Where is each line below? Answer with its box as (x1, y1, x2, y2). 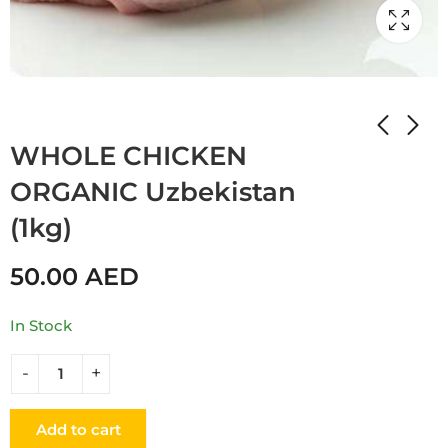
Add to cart (35, 419, 121, 439)
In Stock (10, 315, 72, 335)
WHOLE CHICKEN (10, 140, 247, 173)
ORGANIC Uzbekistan (10, 176, 296, 209)
